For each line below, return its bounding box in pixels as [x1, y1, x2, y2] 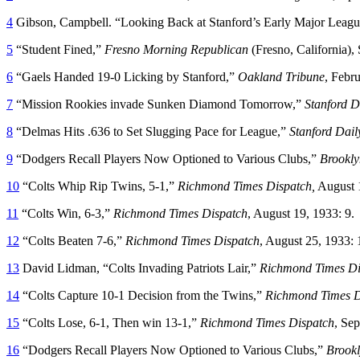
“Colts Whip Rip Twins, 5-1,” [19, 178, 178, 193]
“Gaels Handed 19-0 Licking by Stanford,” [13, 69, 238, 84]
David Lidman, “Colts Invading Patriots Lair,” [19, 260, 260, 275]
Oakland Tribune [238, 69, 325, 84]
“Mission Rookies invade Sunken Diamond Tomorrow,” [13, 96, 305, 111]
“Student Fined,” [13, 42, 104, 56]
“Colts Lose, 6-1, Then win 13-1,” [19, 315, 200, 329]
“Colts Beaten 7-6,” [19, 233, 125, 247]
